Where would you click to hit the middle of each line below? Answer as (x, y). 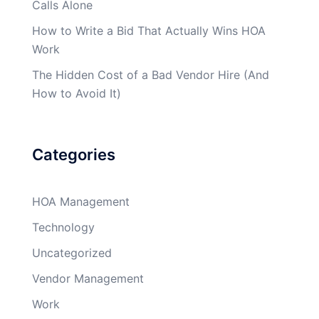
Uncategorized (72, 252)
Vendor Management (88, 278)
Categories (74, 154)
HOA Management (81, 201)
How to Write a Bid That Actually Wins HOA (149, 30)
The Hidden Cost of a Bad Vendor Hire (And (151, 74)
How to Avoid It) (77, 93)
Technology (63, 227)
